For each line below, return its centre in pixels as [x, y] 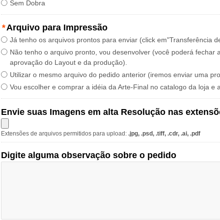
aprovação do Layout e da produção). [68, 63]
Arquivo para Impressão [57, 28]
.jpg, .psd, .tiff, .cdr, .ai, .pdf [164, 133]
